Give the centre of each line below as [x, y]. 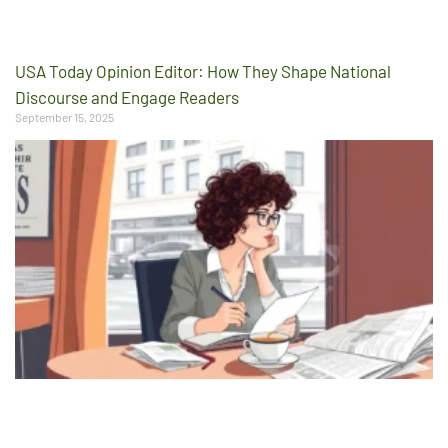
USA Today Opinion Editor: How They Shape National [203, 71]
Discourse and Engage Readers [127, 97]
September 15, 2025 [64, 117]
